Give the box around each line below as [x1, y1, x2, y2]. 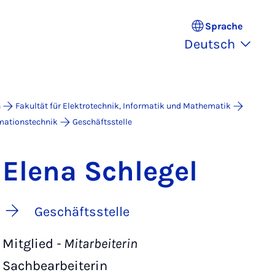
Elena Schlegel [2, 155, 198, 188]
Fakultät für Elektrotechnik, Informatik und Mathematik [15, 101, 231, 111]
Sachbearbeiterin [2, 258, 107, 274]
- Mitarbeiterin [53, 236, 137, 252]
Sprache [204, 20, 242, 32]
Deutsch [184, 36, 235, 52]
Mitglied [2, 236, 53, 252]
